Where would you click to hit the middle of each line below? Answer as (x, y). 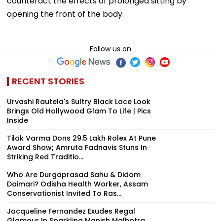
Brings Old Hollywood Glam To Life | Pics (79, 111)
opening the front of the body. (65, 14)
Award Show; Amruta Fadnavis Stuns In (77, 147)
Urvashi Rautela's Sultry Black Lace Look (79, 101)
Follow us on (110, 49)
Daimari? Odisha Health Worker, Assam (77, 184)
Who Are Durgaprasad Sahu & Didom (74, 174)
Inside (18, 120)
